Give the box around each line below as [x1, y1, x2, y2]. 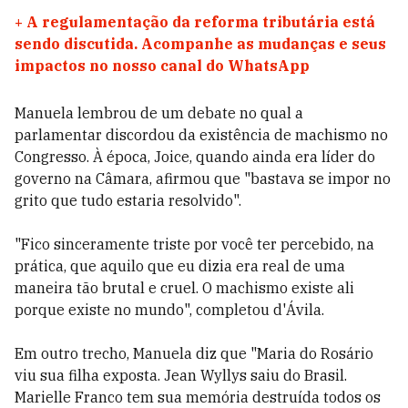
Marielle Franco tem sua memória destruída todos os [15, 388, 381, 406]
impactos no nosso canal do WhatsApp [15, 56, 310, 75]
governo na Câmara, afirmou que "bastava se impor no [15, 169, 391, 188]
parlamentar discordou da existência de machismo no [15, 126, 388, 144]
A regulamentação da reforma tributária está [26, 13, 375, 31]
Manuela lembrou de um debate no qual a [15, 104, 303, 122]
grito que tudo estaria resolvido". [15, 191, 241, 209]
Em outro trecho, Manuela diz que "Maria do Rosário [15, 344, 373, 362]
